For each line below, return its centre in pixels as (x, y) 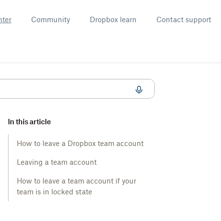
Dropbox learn (113, 19)
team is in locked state (55, 192)
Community (51, 19)
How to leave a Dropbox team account (80, 143)
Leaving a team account (57, 162)
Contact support (184, 19)
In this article (29, 122)
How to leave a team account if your (76, 181)
